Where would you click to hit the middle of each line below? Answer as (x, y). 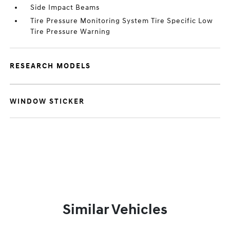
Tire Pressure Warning (71, 32)
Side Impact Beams (65, 7)
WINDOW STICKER (47, 101)
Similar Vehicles (115, 210)
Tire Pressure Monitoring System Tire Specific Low (122, 21)
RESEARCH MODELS (51, 66)
